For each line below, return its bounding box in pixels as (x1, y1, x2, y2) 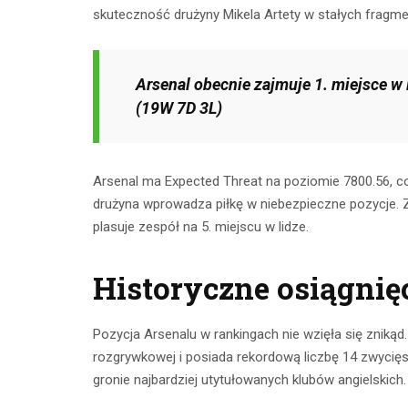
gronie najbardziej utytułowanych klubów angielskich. (93, 372, 406, 389)
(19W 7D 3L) (136, 98, 222, 118)
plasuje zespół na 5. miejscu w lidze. (93, 219, 309, 236)
